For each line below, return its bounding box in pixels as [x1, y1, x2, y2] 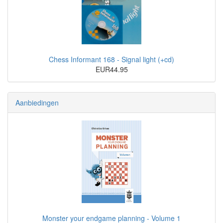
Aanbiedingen [15, 98, 59, 108]
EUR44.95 [95, 64, 128, 75]
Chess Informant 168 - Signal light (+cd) [49, 54, 174, 65]
